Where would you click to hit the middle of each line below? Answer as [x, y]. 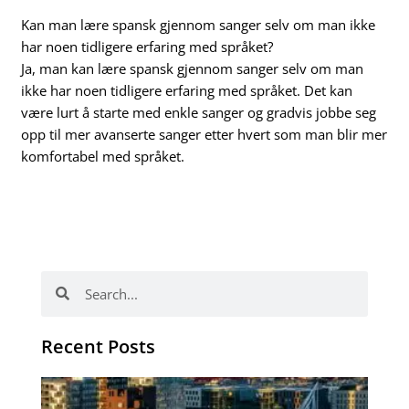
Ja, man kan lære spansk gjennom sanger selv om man [193, 68]
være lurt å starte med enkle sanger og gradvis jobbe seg [199, 112]
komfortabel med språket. [103, 156]
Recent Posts [98, 346]
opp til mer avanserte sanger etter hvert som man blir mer [204, 134]
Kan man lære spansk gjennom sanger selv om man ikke [199, 24]
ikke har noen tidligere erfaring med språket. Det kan [187, 90]
